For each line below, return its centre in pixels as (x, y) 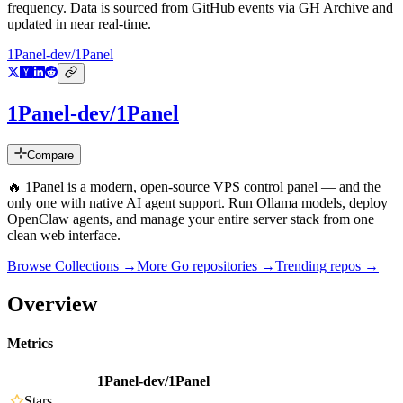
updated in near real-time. (79, 24)
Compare (50, 156)
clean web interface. (64, 236)
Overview (52, 304)
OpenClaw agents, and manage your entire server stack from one (191, 219)
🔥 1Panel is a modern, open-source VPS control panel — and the (194, 187)
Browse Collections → (72, 266)
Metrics (30, 344)
